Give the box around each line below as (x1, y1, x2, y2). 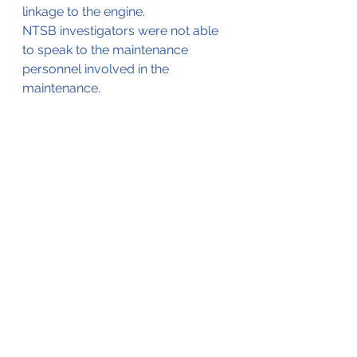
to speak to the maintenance (22, 41, 191, 57)
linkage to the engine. (22, 3, 145, 19)
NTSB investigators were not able (22, 22, 222, 38)
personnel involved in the (22, 61, 172, 76)
